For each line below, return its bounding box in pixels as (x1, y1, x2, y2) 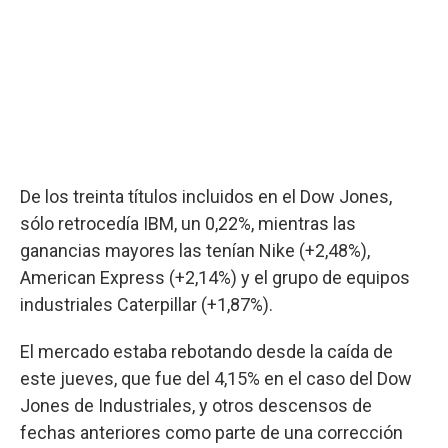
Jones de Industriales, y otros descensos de (20, 394, 372, 416)
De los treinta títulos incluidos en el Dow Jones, (20, 185, 392, 207)
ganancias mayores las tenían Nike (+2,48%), (20, 239, 370, 261)
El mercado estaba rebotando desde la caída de (20, 340, 393, 362)
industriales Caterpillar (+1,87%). (20, 293, 273, 315)
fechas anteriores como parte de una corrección (20, 421, 403, 443)
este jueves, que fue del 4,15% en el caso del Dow (20, 367, 412, 389)
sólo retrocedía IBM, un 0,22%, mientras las (20, 212, 356, 234)
